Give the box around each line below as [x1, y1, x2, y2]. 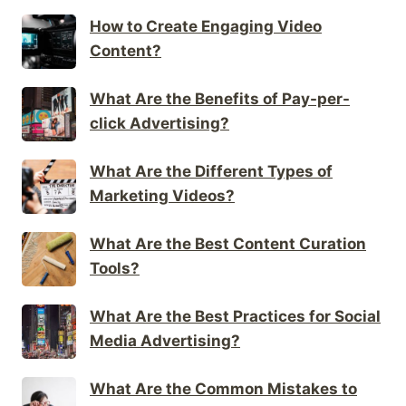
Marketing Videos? [90, 186, 235, 205]
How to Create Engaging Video [90, 16, 322, 35]
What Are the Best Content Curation [90, 234, 366, 253]
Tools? [90, 258, 140, 277]
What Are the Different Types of [90, 161, 333, 180]
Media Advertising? [90, 331, 240, 350]
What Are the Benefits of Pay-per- [90, 89, 350, 108]
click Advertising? [90, 113, 229, 132]
